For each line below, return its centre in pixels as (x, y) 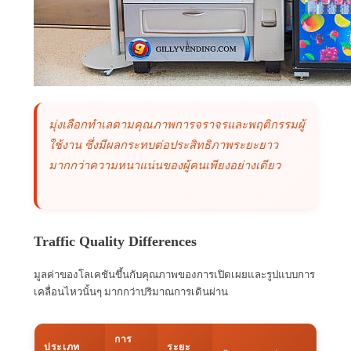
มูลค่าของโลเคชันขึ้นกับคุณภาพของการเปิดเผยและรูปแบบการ (174, 274)
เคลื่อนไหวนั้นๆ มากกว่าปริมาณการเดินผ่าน (131, 291)
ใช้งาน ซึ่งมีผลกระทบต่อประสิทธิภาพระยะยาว (163, 145)
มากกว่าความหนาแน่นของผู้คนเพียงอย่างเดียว (165, 165)
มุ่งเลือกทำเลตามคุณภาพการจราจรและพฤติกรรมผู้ (177, 124)
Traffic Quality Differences (115, 241)
